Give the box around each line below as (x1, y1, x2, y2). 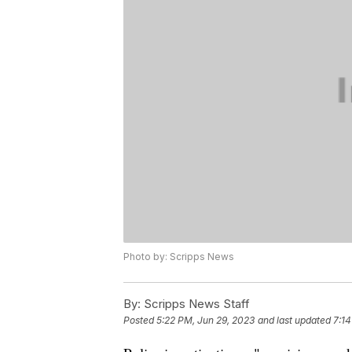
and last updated (258, 314, 331, 327)
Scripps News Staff (141, 296, 250, 312)
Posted (123, 314, 156, 327)
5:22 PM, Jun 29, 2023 (156, 314, 255, 327)
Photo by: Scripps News (123, 251, 234, 263)
